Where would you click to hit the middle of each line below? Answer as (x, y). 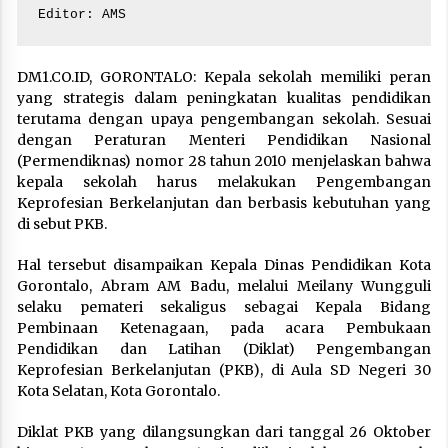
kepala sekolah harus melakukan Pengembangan (224, 181)
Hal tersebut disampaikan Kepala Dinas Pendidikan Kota (224, 264)
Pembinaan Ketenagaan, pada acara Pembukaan (224, 327)
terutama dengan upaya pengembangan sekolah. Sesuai (224, 118)
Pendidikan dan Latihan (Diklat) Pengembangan (224, 348)
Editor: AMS (82, 14)
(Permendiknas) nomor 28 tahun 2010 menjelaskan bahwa (224, 160)
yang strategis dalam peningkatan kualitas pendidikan (224, 97)
